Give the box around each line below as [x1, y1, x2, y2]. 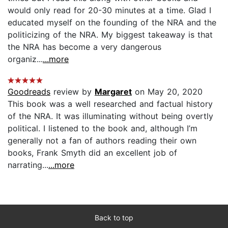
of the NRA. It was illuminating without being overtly [8, 110, 213, 121]
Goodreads [8, 86, 50, 97]
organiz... [8, 53, 43, 64]
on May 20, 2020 [132, 86, 203, 97]
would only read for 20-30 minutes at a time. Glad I [8, 5, 211, 15]
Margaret [95, 86, 132, 97]
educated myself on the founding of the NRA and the [8, 17, 216, 27]
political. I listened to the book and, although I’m [8, 123, 197, 133]
